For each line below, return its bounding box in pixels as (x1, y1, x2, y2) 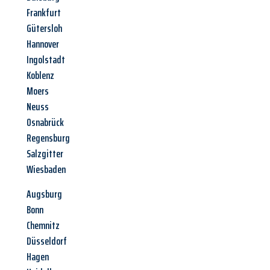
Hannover (27, 36, 59, 53)
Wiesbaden (27, 161, 66, 178)
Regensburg (27, 130, 70, 147)
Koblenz (27, 67, 54, 84)
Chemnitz (27, 217, 60, 234)
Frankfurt (27, 4, 61, 22)
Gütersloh (27, 20, 62, 37)
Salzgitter (27, 145, 63, 163)
